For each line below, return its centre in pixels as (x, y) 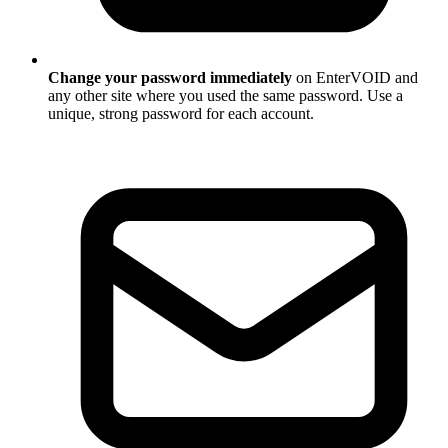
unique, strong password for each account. (181, 114)
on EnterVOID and (355, 78)
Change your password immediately (170, 78)
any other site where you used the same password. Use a (225, 96)
